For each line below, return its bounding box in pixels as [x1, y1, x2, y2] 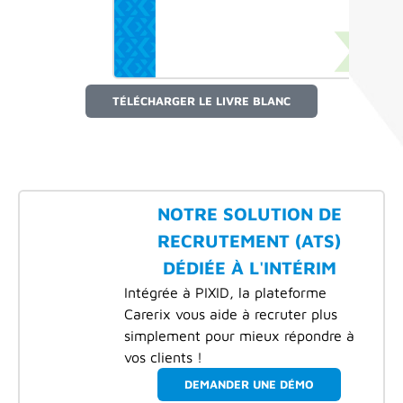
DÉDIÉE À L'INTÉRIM [162, 256, 336, 278]
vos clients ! [124, 348, 203, 365]
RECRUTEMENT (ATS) [157, 229, 342, 251]
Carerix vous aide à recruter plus [124, 305, 338, 322]
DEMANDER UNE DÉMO [184, 376, 315, 391]
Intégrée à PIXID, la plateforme [124, 283, 327, 300]
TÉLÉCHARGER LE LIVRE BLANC [112, 93, 291, 108]
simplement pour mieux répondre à [124, 327, 355, 344]
